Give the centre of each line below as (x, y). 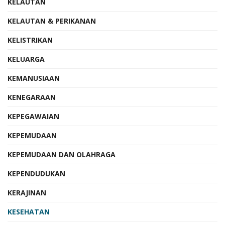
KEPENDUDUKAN (36, 173)
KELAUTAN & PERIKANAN (52, 21)
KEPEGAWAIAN (33, 116)
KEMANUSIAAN (34, 78)
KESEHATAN (29, 211)
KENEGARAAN (32, 97)
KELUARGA (26, 59)
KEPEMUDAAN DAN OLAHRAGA (62, 154)
